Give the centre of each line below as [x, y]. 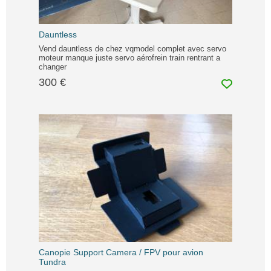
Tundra [52, 262]
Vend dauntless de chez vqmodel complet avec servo [132, 48]
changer [53, 67]
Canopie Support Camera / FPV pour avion [121, 252]
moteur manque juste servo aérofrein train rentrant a [129, 57]
